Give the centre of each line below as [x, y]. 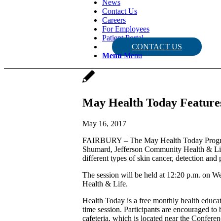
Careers [114, 20]
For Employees [126, 29]
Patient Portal [123, 38]
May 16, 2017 [104, 123]
